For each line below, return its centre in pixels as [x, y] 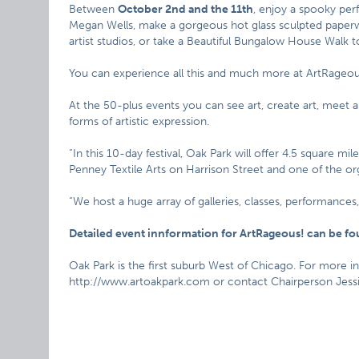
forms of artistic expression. [139, 121]
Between [94, 9]
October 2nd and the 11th [186, 9]
